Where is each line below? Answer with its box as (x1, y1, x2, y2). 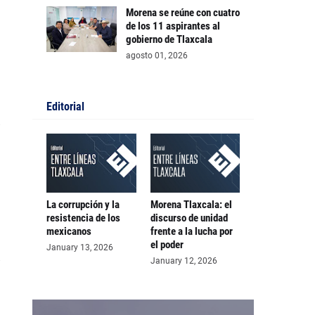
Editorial (46, 100, 84, 113)
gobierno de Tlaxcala (126, 33, 212, 46)
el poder (150, 238, 184, 251)
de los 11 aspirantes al (126, 20, 220, 32)
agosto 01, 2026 (126, 51, 188, 60)
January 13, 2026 (46, 243, 113, 252)
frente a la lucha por (150, 225, 233, 238)
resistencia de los (46, 212, 120, 224)
